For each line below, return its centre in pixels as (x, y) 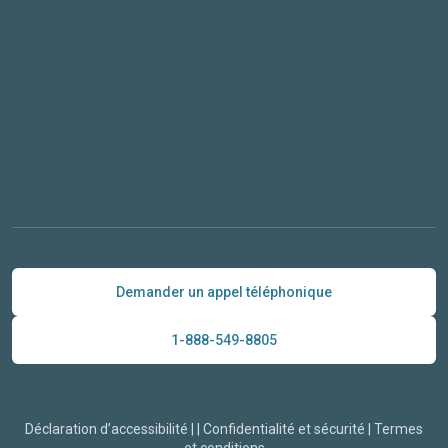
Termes (398, 429)
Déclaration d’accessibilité (106, 429)
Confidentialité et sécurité (284, 429)
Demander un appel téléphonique (224, 291)
